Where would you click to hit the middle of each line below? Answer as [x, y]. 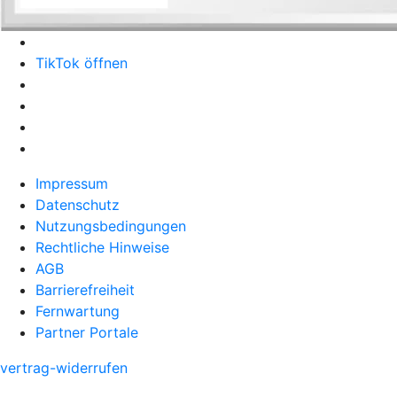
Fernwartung [78, 311]
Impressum [72, 183]
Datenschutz [78, 204]
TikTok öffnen [82, 62]
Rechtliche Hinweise [102, 247]
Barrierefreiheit [85, 289]
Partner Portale [87, 332]
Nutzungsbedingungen [111, 226]
